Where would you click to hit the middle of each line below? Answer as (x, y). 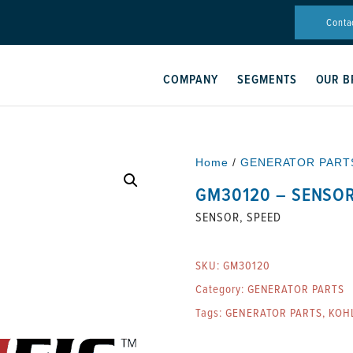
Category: (221, 289)
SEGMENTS (267, 79)
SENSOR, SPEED (238, 217)
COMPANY (191, 79)
